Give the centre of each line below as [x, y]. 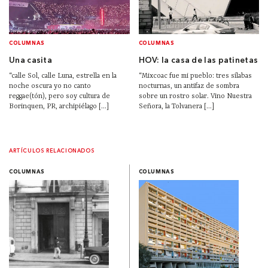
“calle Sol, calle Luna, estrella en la [63, 76]
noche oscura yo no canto [50, 86]
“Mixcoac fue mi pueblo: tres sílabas [195, 76]
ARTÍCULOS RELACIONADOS [52, 151]
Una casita [31, 61]
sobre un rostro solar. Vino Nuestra [195, 97]
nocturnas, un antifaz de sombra [189, 86]
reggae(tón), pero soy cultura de [60, 97]
